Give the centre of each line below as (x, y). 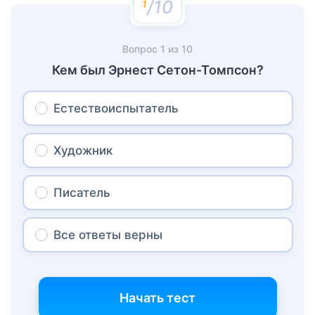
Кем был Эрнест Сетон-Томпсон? (157, 70)
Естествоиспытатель (116, 109)
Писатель (82, 193)
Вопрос (141, 49)
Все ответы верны (108, 235)
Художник (83, 151)
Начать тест (157, 298)
